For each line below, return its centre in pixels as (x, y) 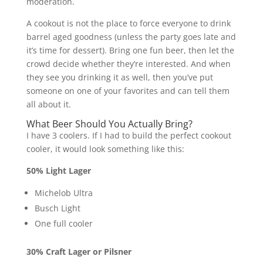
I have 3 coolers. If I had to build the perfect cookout (129, 135)
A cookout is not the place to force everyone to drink (128, 23)
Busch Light (57, 208)
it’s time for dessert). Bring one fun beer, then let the (130, 50)
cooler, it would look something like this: (105, 149)
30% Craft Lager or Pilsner (79, 251)
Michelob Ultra (63, 193)
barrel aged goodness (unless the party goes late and (131, 36)
